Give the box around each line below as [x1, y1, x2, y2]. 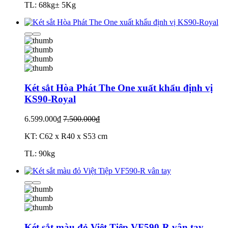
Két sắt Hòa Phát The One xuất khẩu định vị [24, 82, 213, 94]
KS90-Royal [24, 94, 76, 105]
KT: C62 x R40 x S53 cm [24, 131, 107, 140]
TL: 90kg [24, 149, 55, 158]
